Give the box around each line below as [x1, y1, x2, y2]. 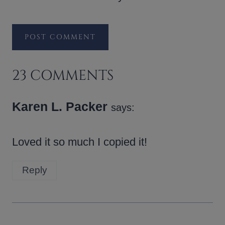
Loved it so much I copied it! [12, 136, 147, 148]
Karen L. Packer [12, 99, 107, 114]
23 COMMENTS [12, 66, 114, 85]
